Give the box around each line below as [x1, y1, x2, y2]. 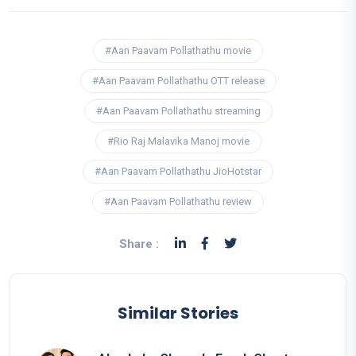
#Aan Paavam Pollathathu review [104, 195, 252, 208]
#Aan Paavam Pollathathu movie [105, 44, 251, 57]
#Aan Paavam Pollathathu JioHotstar [95, 165, 261, 178]
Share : [119, 237, 159, 252]
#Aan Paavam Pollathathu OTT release [91, 75, 265, 87]
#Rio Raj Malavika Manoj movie [106, 135, 250, 148]
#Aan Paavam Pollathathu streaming [95, 105, 261, 118]
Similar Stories [118, 302, 238, 325]
